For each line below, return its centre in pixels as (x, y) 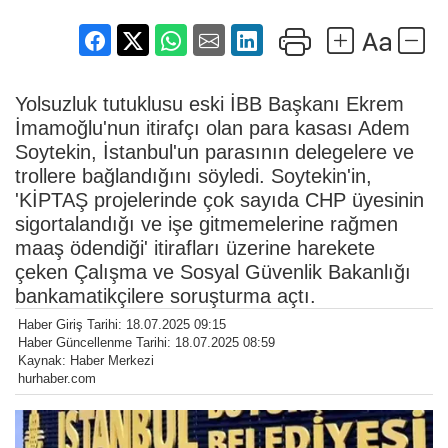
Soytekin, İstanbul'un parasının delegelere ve (214, 152)
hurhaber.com (57, 379)
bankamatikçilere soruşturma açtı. (165, 296)
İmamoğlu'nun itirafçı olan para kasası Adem (212, 128)
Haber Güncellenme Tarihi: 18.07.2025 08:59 (146, 343)
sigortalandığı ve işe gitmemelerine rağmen (206, 224)
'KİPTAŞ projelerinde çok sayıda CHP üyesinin (219, 200)
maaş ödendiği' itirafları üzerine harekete (195, 248)
